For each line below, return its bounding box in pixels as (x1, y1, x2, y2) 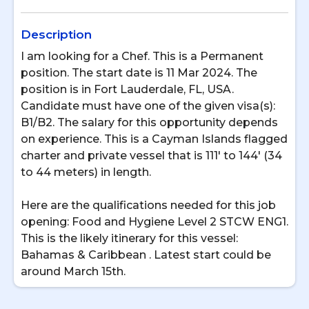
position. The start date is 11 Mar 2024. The (21, 66, 257, 79)
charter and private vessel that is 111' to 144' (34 (21, 149, 282, 162)
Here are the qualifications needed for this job (21, 199, 276, 212)
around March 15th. (21, 265, 126, 278)
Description (21, 28, 92, 41)
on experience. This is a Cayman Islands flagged (21, 132, 288, 146)
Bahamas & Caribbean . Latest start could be (21, 248, 271, 261)
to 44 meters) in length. (21, 166, 151, 179)
